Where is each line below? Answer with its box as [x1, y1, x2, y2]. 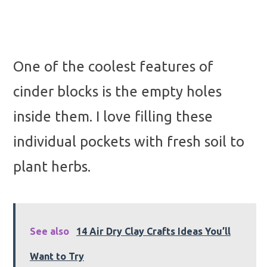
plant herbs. [13, 159, 91, 175]
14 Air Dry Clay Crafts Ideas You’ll [76, 226, 231, 237]
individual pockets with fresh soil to [13, 133, 244, 150]
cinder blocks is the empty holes [13, 83, 222, 100]
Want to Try [30, 251, 84, 262]
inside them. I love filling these [13, 108, 213, 125]
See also [30, 226, 69, 237]
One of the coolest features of [13, 58, 213, 75]
